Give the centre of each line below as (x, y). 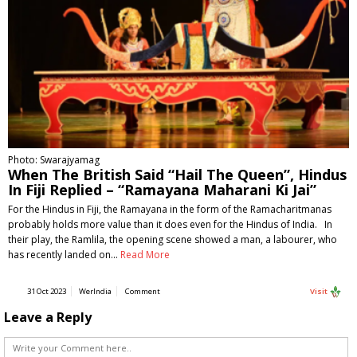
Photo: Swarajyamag (54, 160)
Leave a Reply (48, 318)
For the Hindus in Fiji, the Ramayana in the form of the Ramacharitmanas (170, 209)
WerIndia (95, 291)
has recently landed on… (64, 255)
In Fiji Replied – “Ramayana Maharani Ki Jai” (162, 190)
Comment (143, 291)
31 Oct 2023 (47, 291)
